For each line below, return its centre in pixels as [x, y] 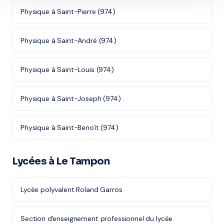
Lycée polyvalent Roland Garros [71, 189]
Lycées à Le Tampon [61, 161]
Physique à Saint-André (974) [68, 40]
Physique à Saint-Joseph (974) [71, 98]
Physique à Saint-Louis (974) [67, 69]
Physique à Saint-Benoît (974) [69, 127]
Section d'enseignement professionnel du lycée [97, 218]
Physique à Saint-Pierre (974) [68, 11]
